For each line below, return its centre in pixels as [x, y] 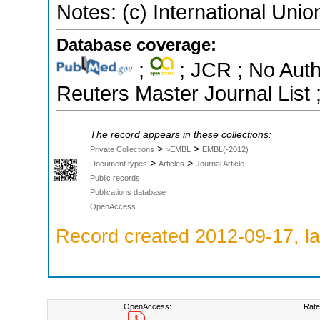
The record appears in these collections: [181, 134]
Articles [171, 163]
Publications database [128, 192]
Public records [115, 177]
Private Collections [122, 149]
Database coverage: [136, 44]
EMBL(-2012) [225, 149]
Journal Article [220, 163]
